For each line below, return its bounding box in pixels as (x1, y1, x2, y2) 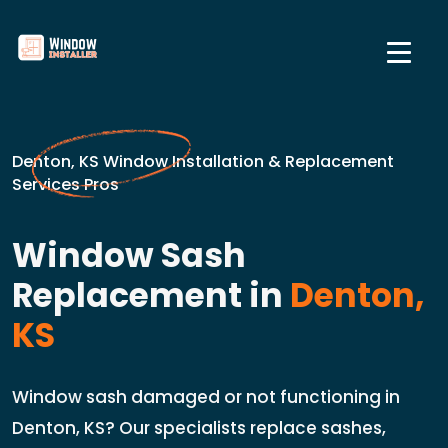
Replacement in (12, 272, 283, 319)
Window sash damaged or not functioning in (12, 385, 400, 409)
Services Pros (12, 173, 119, 196)
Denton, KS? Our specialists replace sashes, (12, 416, 386, 440)
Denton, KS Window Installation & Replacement (12, 150, 394, 173)
